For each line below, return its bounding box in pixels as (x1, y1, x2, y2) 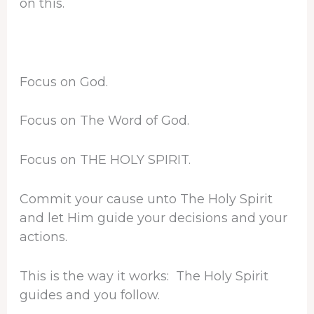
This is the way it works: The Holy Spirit (19, 268, 268, 284)
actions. (19, 229, 67, 245)
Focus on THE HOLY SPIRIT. (19, 152, 191, 168)
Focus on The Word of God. (19, 113, 189, 129)
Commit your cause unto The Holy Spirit (19, 191, 273, 207)
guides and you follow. (19, 287, 160, 303)
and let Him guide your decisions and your (19, 210, 287, 226)
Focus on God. (19, 74, 108, 90)
